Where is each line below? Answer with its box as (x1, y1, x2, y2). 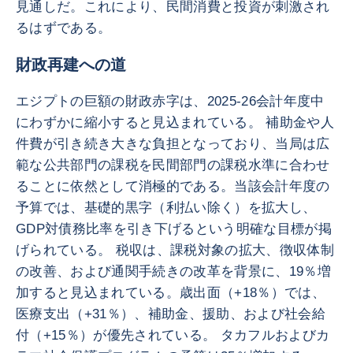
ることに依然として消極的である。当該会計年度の (16, 179, 330, 194)
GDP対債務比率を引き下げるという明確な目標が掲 (16, 221, 333, 236)
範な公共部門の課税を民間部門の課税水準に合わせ (16, 158, 330, 173)
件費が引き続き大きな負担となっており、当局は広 (16, 136, 330, 151)
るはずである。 (16, 20, 112, 35)
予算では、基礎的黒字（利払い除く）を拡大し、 (16, 200, 317, 215)
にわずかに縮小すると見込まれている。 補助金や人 (16, 115, 335, 130)
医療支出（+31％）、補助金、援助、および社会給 (16, 307, 326, 321)
